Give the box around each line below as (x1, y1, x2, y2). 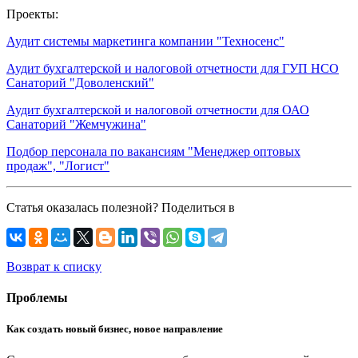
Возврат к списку (6, 259, 101, 273)
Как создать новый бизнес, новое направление (6, 323, 223, 336)
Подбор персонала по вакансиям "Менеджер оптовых (6, 144, 300, 158)
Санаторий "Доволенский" (6, 75, 154, 89)
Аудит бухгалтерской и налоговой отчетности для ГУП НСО (6, 61, 339, 75)
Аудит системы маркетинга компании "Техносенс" (6, 34, 284, 48)
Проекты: (6, 6, 58, 21)
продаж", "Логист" (6, 158, 109, 173)
